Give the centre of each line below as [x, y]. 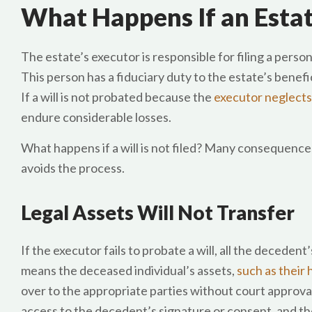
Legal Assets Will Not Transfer [158, 212]
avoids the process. [73, 168]
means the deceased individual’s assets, [129, 270]
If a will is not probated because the [117, 97]
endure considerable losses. [96, 117]
